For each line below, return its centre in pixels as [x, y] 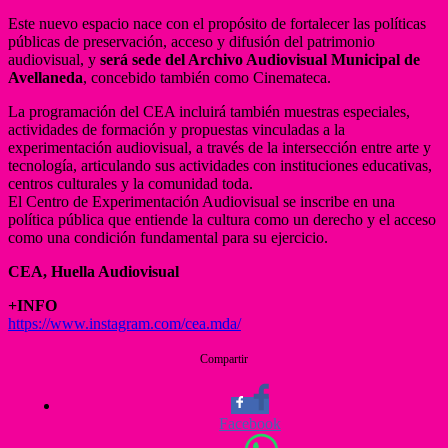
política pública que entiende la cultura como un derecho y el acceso [222, 219]
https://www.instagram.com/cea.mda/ [124, 323]
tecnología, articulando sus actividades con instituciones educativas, [220, 165]
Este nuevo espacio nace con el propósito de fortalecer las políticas [217, 23]
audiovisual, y [54, 59]
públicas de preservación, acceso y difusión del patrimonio [191, 41]
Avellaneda [45, 77]
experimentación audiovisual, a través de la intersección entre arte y [219, 147]
